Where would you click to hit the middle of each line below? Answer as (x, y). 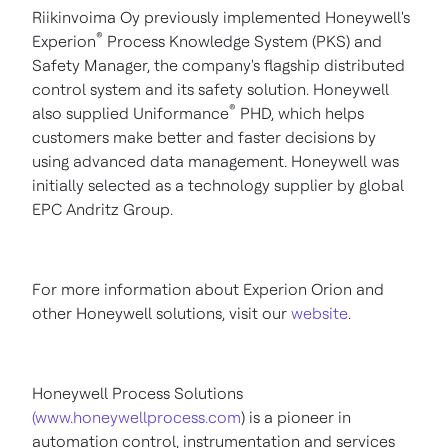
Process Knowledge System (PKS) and (242, 42)
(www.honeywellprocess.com (136, 418)
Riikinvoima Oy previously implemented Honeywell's (221, 18)
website (319, 314)
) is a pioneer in (296, 418)
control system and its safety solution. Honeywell (210, 90)
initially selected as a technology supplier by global (218, 186)
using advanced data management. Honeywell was (215, 162)
